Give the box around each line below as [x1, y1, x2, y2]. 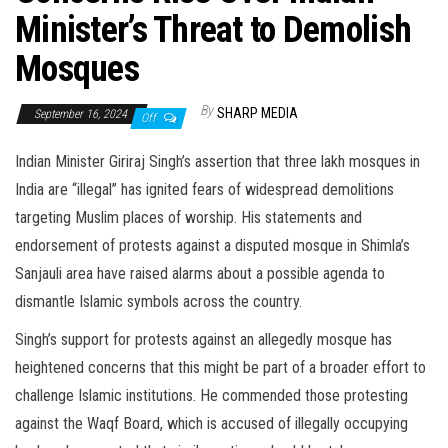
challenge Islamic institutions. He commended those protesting [15, 386, 408, 406]
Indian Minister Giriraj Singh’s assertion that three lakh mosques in [15, 152, 420, 172]
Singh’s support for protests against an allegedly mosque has [15, 330, 392, 350]
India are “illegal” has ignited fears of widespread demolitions [15, 180, 394, 200]
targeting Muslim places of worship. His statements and [15, 208, 362, 228]
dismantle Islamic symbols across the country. [15, 292, 302, 312]
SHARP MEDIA [217, 105, 298, 122]
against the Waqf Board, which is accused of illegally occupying [15, 414, 408, 434]
